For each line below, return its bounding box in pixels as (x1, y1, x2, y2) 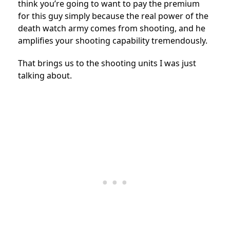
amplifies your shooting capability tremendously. (18, 34, 207, 46)
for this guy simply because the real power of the (18, 10, 208, 22)
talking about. (18, 69, 72, 81)
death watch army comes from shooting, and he (18, 22, 205, 34)
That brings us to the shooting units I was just (18, 57, 196, 69)
